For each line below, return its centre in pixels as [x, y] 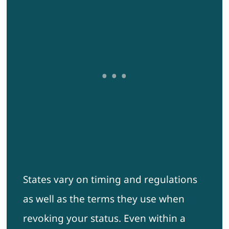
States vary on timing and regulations [110, 180]
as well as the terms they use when [104, 199]
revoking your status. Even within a [104, 219]
